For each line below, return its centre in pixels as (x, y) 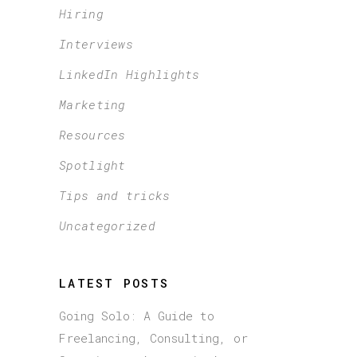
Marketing (92, 104)
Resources (92, 134)
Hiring (81, 13)
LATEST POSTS (114, 282)
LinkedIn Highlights (129, 74)
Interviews (96, 43)
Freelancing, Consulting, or (153, 337)
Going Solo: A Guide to (137, 315)
